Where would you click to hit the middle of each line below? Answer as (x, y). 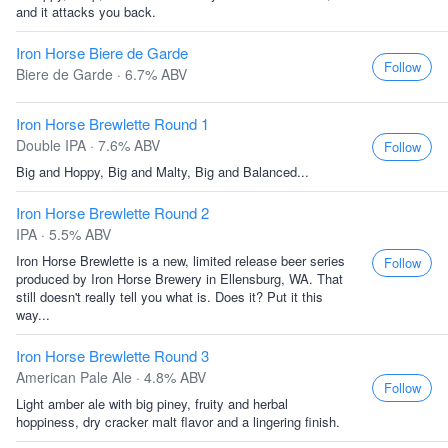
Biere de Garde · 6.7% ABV (101, 74)
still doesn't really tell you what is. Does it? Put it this (169, 296)
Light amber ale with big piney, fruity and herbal (152, 403)
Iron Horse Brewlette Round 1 (112, 123)
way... (33, 314)
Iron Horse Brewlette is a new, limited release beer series (180, 260)
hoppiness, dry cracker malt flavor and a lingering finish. (178, 421)
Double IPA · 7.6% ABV (88, 145)
